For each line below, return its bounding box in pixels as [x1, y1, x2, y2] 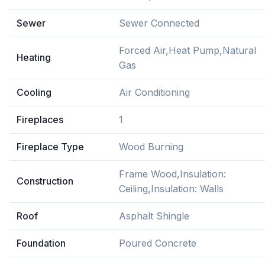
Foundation [17, 237, 66, 249]
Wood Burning [119, 141, 183, 153]
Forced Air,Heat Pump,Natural [119, 44, 256, 56]
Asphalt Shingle [119, 210, 189, 222]
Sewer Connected [119, 17, 199, 29]
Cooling [17, 86, 51, 98]
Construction [17, 175, 73, 187]
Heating [17, 51, 51, 63]
